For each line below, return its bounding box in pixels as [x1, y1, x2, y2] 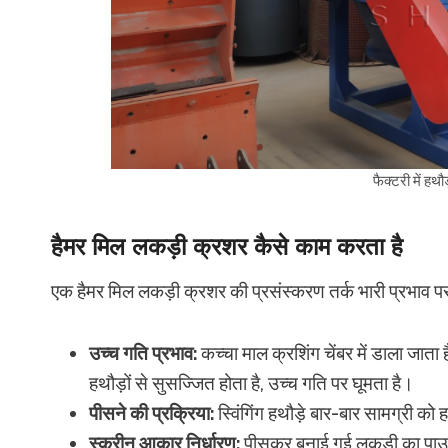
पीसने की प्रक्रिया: [89, 401, 214, 425]
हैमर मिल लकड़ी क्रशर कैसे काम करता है [51, 231, 403, 261]
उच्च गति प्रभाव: [89, 341, 197, 365]
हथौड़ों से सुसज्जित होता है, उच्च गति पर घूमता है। [89, 371, 414, 395]
